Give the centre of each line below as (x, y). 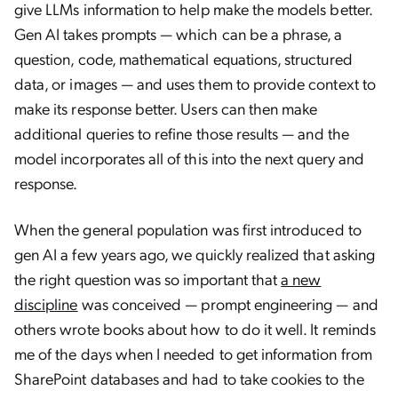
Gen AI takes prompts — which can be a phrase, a (179, 33)
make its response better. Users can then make (166, 108)
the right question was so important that (148, 279)
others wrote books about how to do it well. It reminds (195, 328)
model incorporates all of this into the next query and (189, 158)
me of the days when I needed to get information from (193, 353)
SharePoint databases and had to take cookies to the (189, 378)
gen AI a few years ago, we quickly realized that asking (195, 254)
